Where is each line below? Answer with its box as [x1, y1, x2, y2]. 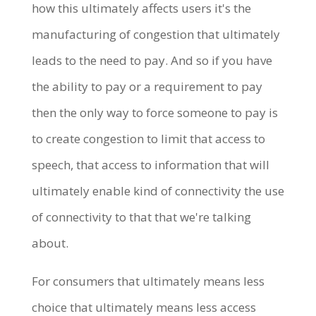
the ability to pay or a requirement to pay [31, 78, 262, 95]
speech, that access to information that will [31, 156, 269, 173]
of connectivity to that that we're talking [31, 208, 251, 225]
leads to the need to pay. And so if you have [31, 51, 272, 68]
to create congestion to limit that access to [31, 130, 265, 147]
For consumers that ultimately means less [31, 272, 265, 289]
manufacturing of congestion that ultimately [31, 25, 280, 42]
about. [31, 234, 68, 251]
